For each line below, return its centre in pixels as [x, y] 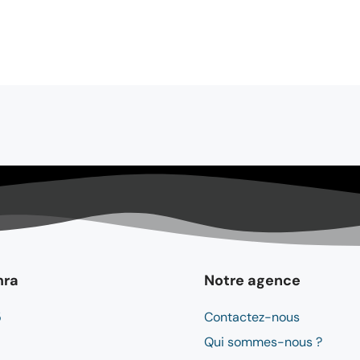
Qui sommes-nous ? [263, 342]
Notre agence [252, 281]
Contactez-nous [252, 317]
